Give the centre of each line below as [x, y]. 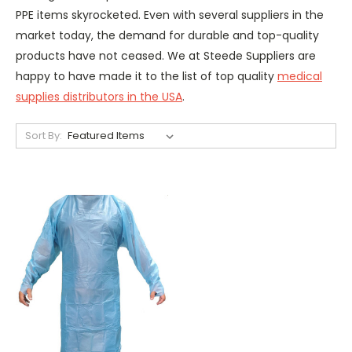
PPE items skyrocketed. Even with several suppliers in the [170, 15]
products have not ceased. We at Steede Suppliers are [166, 55]
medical [300, 76]
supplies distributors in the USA [99, 96]
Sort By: [43, 135]
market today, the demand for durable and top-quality [167, 35]
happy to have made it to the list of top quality [147, 76]
